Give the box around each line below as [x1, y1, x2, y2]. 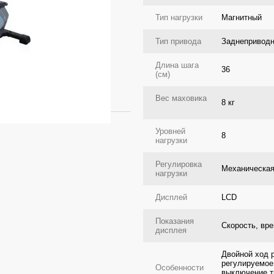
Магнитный [221, 13, 262, 22]
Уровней [155, 127, 185, 136]
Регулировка [155, 160, 202, 169]
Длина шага [155, 61, 199, 70]
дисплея [155, 226, 187, 235]
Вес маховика [155, 94, 207, 103]
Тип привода [155, 37, 201, 46]
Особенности [155, 263, 204, 272]
